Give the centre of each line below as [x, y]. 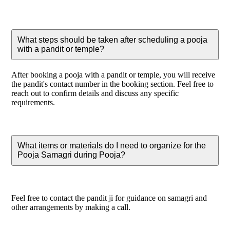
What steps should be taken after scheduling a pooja [112, 40]
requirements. [33, 102]
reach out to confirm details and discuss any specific [95, 93]
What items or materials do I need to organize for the [112, 145]
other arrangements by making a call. [71, 207]
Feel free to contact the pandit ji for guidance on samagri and [109, 198]
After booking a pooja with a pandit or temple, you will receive [113, 74]
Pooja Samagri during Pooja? [71, 155]
